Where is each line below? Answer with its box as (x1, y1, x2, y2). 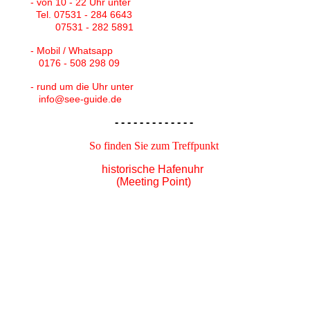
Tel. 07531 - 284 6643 (28, 9, 132, 21)
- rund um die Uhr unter (28, 81, 134, 93)
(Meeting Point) (116, 176, 191, 188)
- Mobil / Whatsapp (28, 45, 113, 57)
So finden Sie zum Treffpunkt (89, 140, 221, 152)
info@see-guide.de (28, 93, 122, 105)
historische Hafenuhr (101, 163, 209, 176)
